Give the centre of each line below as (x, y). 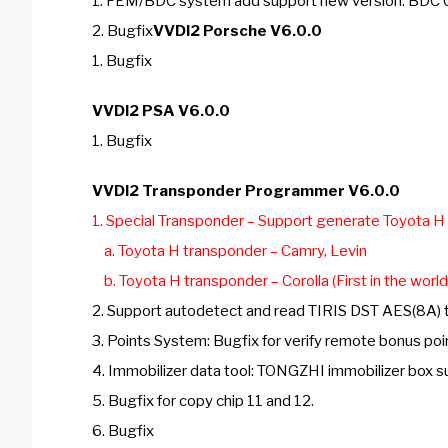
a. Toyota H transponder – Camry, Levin (229, 251)
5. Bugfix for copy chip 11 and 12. (203, 401)
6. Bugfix (123, 431)
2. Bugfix (122, 31)
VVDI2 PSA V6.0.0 (162, 111)
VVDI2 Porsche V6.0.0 (239, 31)
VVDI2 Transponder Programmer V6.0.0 (246, 191)
